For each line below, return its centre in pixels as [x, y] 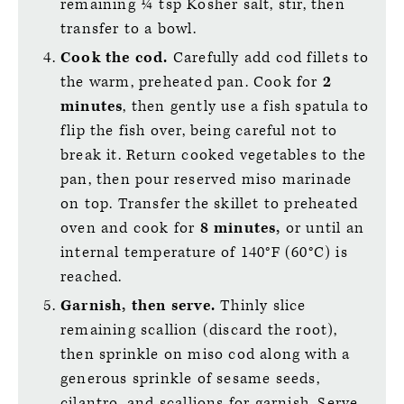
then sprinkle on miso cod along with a [206, 354]
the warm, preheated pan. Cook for [192, 82]
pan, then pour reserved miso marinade [207, 179]
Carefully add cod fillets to [271, 57]
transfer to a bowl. [129, 28]
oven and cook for [130, 228]
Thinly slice [263, 305]
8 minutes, [243, 228]
